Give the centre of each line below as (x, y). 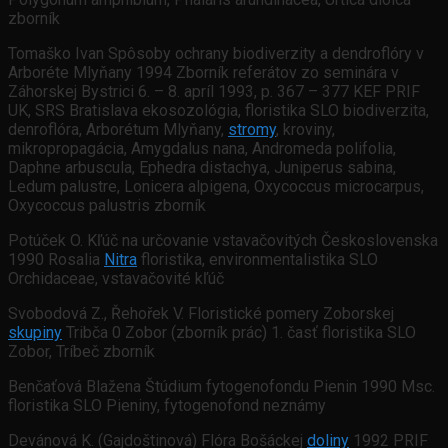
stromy (252, 130)
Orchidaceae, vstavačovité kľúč (116, 279)
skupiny (35, 333)
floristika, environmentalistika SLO (257, 260)
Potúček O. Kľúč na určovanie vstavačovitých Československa (223, 241)
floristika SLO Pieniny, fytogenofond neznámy (167, 406)
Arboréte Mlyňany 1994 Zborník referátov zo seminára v (203, 73)
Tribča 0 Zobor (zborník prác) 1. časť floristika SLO (239, 333)
